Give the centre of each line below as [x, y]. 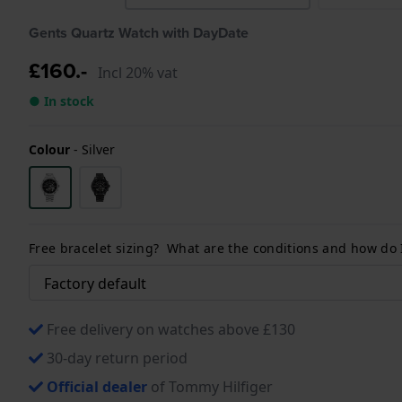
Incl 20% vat [138, 72]
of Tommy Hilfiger [210, 386]
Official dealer [97, 386]
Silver [98, 149]
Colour [49, 149]
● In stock [61, 100]
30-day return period [117, 358]
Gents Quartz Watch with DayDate [139, 32]
